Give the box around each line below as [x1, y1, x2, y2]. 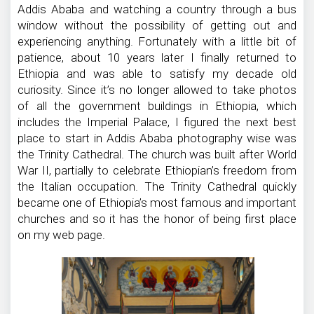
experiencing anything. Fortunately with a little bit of [18, 34, 296, 48]
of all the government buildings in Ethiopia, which [18, 98, 296, 113]
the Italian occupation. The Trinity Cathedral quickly [18, 179, 296, 193]
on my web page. [18, 227, 105, 242]
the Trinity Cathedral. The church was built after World [18, 146, 296, 161]
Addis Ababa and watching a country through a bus [18, 1, 296, 16]
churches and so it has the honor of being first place [18, 211, 296, 226]
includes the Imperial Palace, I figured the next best [18, 114, 296, 129]
